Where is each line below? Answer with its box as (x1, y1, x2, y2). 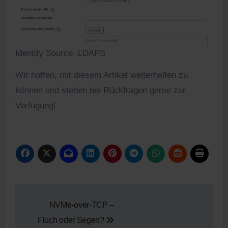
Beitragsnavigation (14, 185, 163, 204)
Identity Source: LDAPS (15, 48, 105, 58)
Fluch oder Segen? (38, 215, 106, 224)
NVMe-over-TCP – (49, 200, 114, 209)
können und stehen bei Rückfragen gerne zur (15, 85, 186, 95)
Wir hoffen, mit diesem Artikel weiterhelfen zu (15, 70, 188, 80)
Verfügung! (15, 100, 56, 110)
